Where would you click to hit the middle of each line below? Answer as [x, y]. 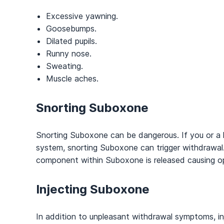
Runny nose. [69, 53]
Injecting [63, 189]
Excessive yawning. [82, 16]
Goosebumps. [71, 28]
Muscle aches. [72, 78]
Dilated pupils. [71, 41]
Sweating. [64, 66]
